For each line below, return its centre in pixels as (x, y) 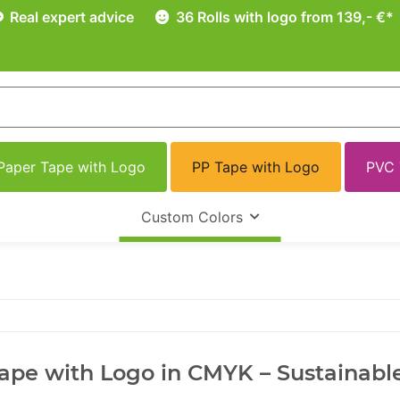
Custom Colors (192, 217)
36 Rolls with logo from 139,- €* (283, 17)
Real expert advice (70, 17)
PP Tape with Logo (255, 167)
